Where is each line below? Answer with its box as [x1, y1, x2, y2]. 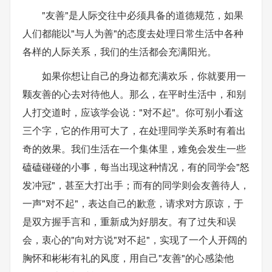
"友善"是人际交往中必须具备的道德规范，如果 [42, 8, 243, 22]
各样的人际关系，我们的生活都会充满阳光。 [22, 44, 217, 58]
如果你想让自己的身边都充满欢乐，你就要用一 [42, 69, 246, 83]
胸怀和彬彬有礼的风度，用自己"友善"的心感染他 [22, 251, 234, 265]
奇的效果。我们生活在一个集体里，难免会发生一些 [22, 141, 246, 155]
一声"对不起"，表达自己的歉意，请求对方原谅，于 [22, 196, 243, 210]
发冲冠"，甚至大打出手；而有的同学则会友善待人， [22, 178, 250, 192]
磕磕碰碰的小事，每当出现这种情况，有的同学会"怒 [22, 160, 250, 174]
